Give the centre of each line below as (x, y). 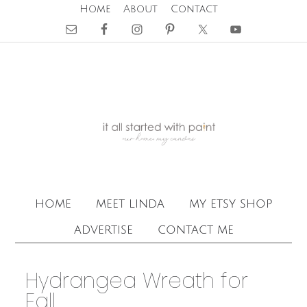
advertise (103, 230)
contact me (195, 230)
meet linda (130, 204)
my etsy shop (231, 204)
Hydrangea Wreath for (137, 281)
